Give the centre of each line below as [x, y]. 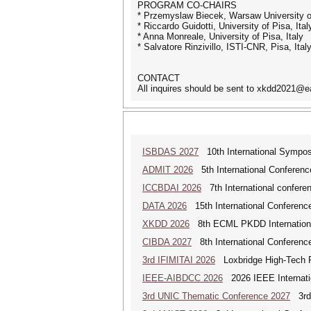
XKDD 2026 [166, 224]
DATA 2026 [165, 206]
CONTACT [159, 78]
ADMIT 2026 [168, 170]
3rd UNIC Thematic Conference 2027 [216, 296]
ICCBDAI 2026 [172, 188]
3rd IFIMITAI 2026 [179, 260]
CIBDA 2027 [167, 242]
